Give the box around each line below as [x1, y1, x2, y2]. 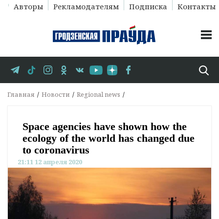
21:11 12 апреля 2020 [18, 157, 82, 167]
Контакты [177, 1, 216, 11]
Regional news [77, 90, 120, 99]
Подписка [129, 1, 167, 11]
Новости [42, 90, 70, 99]
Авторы [13, 1, 43, 11]
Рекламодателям [53, 1, 119, 11]
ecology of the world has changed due [22, 132, 195, 145]
